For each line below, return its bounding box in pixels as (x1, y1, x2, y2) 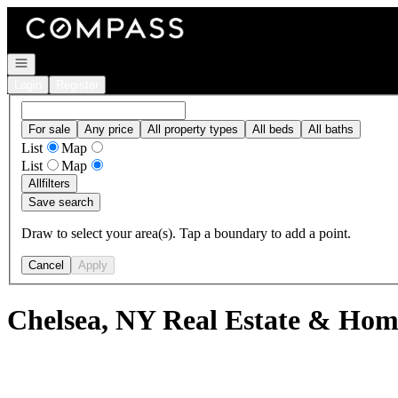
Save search (28, 195, 93, 209)
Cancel (28, 258, 64, 272)
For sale (28, 122, 70, 136)
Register (56, 78, 99, 92)
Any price (84, 122, 133, 136)
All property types (147, 122, 238, 136)
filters (42, 176, 70, 190)
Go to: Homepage (6, 6, 107, 21)
